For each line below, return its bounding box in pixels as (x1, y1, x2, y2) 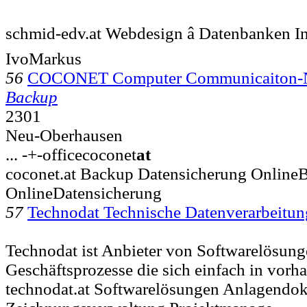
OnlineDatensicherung (5, 183, 162, 202)
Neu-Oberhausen (5, 125, 123, 145)
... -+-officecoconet (5, 145, 136, 164)
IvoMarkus (5, 49, 82, 68)
